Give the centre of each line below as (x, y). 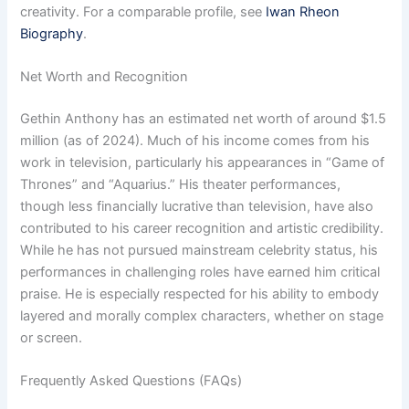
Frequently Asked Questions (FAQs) (131, 381)
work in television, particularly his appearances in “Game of (203, 163)
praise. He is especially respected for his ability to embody (200, 294)
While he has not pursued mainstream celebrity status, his (199, 251)
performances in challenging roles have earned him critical (200, 273)
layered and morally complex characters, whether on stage (202, 316)
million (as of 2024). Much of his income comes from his (195, 141)
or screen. (52, 338)
